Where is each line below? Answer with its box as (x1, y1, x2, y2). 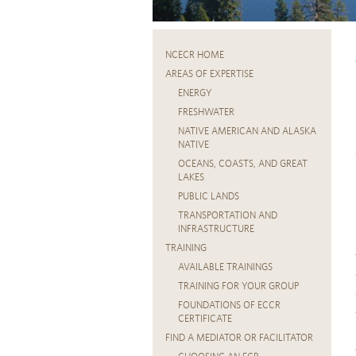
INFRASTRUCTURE (178, 223, 254, 235)
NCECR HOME (165, 49, 224, 61)
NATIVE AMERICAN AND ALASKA (178, 126, 316, 137)
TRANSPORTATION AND (178, 210, 277, 222)
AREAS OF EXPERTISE (165, 68, 253, 80)
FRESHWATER (178, 106, 234, 118)
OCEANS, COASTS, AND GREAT (178, 158, 308, 170)
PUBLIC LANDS (178, 191, 239, 203)
